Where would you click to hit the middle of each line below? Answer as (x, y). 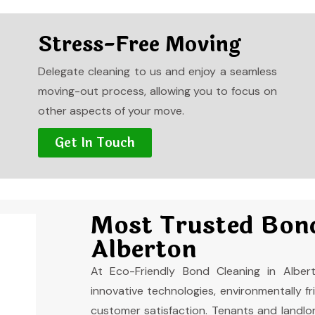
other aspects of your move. (111, 111)
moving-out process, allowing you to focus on (157, 91)
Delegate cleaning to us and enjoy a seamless (157, 71)
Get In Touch (95, 143)
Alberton (143, 250)
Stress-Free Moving (139, 45)
